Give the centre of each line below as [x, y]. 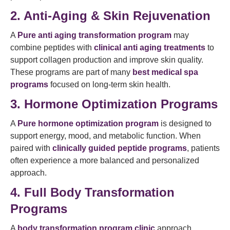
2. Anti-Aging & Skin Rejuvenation [110, 16]
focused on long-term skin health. [109, 84]
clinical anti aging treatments [150, 47]
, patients [203, 148]
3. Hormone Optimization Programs [114, 104]
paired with [31, 148]
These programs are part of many [71, 72]
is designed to [185, 123]
